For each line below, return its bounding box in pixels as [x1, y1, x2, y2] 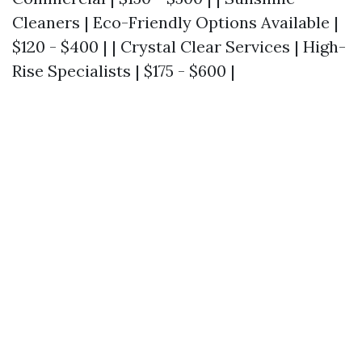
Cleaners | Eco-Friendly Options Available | [12, 12, 339, 33]
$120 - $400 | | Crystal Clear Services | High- [12, 36, 346, 57]
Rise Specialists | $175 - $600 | [12, 61, 235, 82]
